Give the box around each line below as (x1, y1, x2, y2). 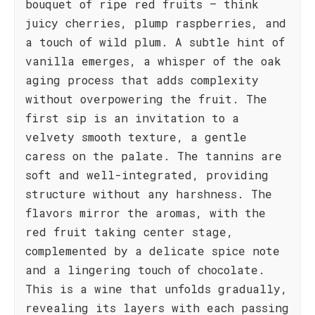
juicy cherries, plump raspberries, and (25, 15, 286, 30)
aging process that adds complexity (25, 72, 259, 87)
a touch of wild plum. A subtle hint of (25, 34, 285, 49)
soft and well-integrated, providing (25, 167, 269, 182)
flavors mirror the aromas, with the (25, 205, 266, 220)
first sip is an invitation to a (25, 110, 239, 125)
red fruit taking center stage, (25, 224, 233, 239)
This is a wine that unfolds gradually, (25, 281, 288, 296)
